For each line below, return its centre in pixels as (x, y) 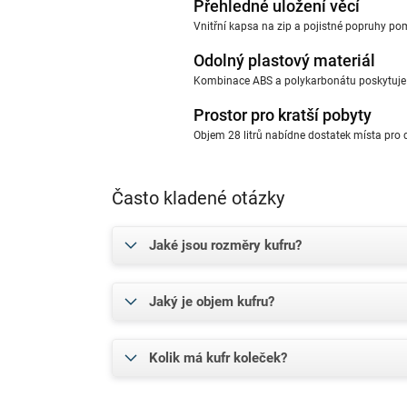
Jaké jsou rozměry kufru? (225, 246)
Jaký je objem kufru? (212, 302)
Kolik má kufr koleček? (218, 358)
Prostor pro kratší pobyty (283, 115)
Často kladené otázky (198, 199)
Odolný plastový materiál (284, 61)
